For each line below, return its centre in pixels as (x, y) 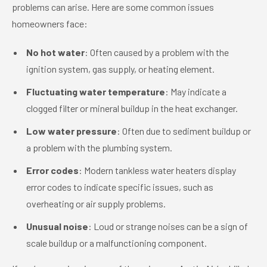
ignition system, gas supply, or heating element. (120, 69)
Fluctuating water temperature (96, 91)
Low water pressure (72, 131)
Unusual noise (57, 226)
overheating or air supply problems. (96, 204)
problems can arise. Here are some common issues (113, 7)
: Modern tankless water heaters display (157, 170)
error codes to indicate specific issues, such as (120, 187)
